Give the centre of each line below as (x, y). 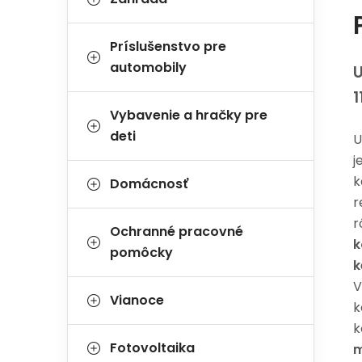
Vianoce (137, 300)
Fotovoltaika (152, 348)
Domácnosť (149, 184)
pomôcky (141, 253)
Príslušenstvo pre (168, 46)
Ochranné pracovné (177, 232)
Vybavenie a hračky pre (189, 115)
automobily (148, 67)
